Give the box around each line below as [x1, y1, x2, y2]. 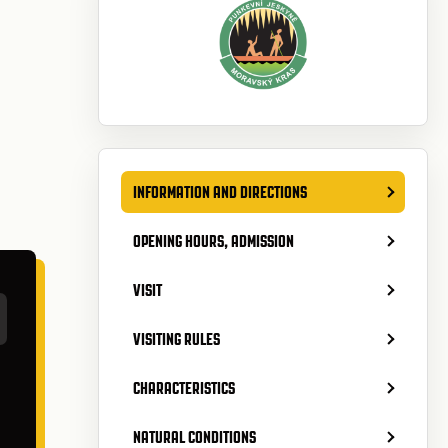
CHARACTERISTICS [133, 377, 235, 398]
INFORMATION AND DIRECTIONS [133, 181, 307, 202]
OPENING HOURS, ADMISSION [133, 230, 294, 251]
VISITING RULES [133, 328, 220, 349]
